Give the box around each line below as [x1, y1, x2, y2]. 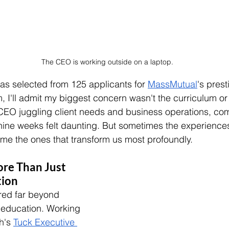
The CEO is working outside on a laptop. [41, 57, 173, 66]
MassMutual [148, 78, 197, 90]
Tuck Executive [13, 216, 77, 228]
